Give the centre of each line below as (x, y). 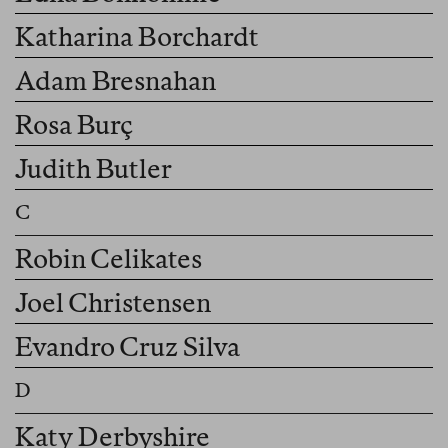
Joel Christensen (113, 303)
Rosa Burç (74, 125)
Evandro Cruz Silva (128, 347)
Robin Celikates (109, 259)
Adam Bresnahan (115, 81)
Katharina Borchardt (137, 37)
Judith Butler (93, 169)
